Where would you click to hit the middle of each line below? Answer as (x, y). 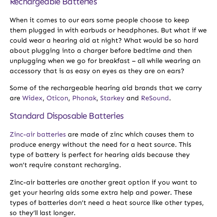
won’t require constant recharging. (65, 165)
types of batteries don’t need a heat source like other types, (107, 202)
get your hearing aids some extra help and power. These (101, 192)
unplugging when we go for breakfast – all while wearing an (105, 61)
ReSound (155, 98)
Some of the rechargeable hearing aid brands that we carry (106, 88)
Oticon (57, 98)
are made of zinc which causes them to (130, 135)
